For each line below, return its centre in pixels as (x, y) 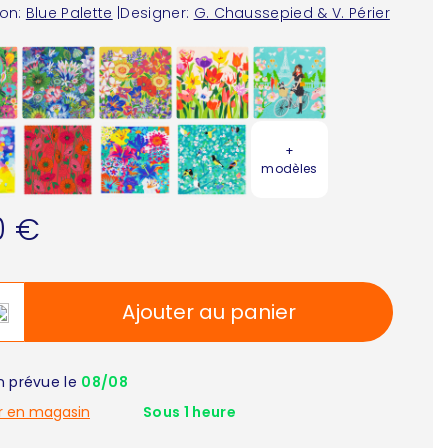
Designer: (155, 13)
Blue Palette (69, 13)
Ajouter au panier (208, 312)
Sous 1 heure (189, 412)
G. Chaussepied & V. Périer (291, 13)
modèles (289, 168)
